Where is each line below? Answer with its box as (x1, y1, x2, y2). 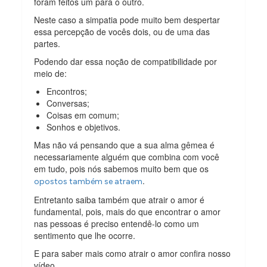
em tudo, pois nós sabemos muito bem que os (34, 162, 209, 175)
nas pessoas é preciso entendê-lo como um (34, 217, 200, 229)
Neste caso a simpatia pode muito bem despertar (34, 13, 221, 26)
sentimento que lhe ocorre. (34, 229, 136, 241)
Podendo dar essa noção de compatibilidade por (34, 55, 218, 67)
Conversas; (46, 97, 90, 109)
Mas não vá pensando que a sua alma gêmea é (34, 138, 215, 151)
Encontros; (46, 85, 88, 97)
